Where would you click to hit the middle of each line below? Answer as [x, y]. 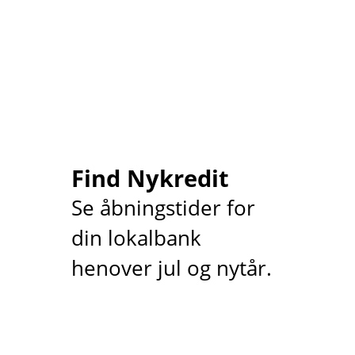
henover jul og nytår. [171, 268]
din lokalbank [136, 238]
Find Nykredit [150, 177]
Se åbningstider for [163, 208]
